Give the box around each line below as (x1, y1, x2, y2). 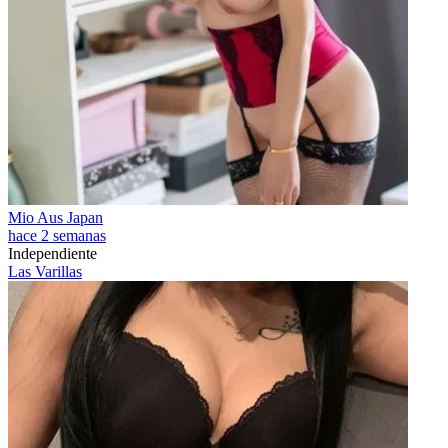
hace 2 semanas (8, 227, 106, 244)
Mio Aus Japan (8, 209, 103, 226)
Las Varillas (8, 263, 82, 280)
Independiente (8, 245, 97, 262)
